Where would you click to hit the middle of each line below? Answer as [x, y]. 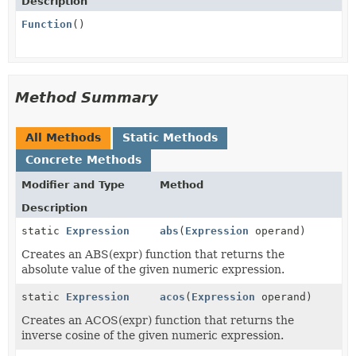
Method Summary [87, 97]
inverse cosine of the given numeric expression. [153, 335]
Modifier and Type [73, 185]
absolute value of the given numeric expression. [153, 269]
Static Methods [170, 137]
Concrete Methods [83, 160]
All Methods [63, 137]
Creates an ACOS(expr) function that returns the [158, 320]
